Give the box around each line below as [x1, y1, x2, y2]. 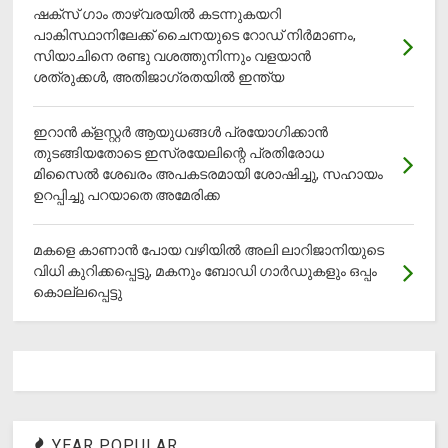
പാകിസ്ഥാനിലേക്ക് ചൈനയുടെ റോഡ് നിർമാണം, [33, 26, 357, 43]
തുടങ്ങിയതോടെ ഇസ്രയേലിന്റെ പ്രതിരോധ [33, 144, 325, 161]
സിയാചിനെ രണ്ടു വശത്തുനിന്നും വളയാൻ [33, 47, 312, 64]
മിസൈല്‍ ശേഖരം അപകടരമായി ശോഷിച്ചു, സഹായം [33, 165, 384, 182]
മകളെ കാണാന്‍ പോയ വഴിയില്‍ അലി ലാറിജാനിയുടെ [33, 241, 385, 258]
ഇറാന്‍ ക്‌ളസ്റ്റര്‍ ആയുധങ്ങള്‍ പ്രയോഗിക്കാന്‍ [33, 123, 329, 140]
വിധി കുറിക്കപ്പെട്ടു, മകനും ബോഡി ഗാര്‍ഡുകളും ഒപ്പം [33, 262, 378, 279]
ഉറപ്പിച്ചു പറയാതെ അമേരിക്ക [33, 186, 221, 203]
